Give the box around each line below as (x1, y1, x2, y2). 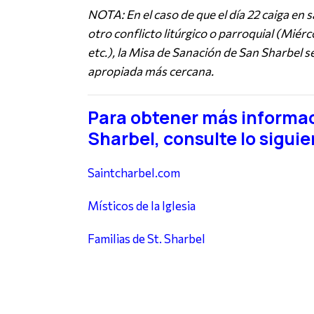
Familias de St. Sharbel (87, 231, 205, 247)
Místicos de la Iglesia (87, 198, 196, 214)
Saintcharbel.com (87, 165, 180, 181)
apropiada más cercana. (87, 64, 214, 79)
